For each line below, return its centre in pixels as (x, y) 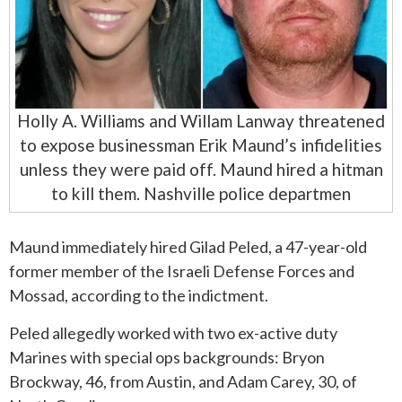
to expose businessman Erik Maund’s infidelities (201, 145)
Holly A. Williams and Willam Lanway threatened (201, 121)
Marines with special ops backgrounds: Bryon (167, 357)
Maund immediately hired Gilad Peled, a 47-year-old (188, 246)
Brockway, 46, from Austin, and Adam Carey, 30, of (183, 381)
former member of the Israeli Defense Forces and (182, 271)
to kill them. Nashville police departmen (201, 194)
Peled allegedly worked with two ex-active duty (173, 332)
